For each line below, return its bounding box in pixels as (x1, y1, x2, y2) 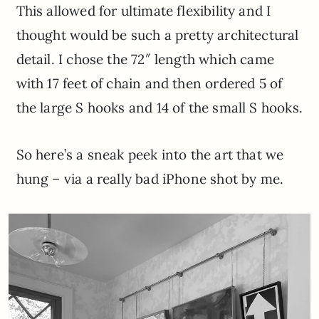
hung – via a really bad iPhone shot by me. (16, 169, 284, 187)
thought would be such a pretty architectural (16, 26, 299, 43)
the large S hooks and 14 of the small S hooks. (16, 98, 303, 116)
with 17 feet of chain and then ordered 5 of (16, 74, 283, 92)
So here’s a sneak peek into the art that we (16, 145, 284, 163)
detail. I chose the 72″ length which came (16, 50, 274, 68)
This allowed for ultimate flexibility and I (16, 1, 271, 19)
